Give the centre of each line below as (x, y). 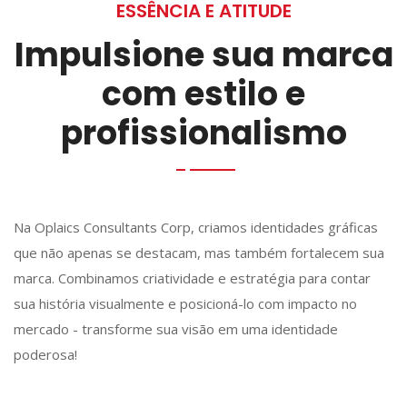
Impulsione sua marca (203, 55)
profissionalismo (203, 133)
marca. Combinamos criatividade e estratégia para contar (192, 278)
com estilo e (203, 94)
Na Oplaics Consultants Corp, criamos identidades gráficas (196, 227)
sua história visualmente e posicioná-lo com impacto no (185, 303)
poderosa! (45, 354)
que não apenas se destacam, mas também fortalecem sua (199, 253)
